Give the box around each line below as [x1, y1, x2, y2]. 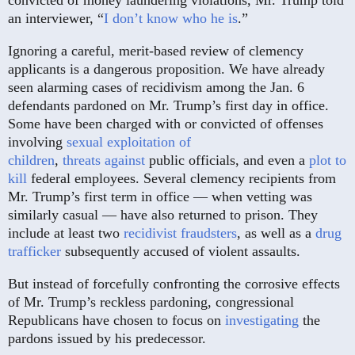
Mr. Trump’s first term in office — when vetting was [8, 189, 312, 205]
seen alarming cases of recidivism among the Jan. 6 [8, 79, 304, 96]
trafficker [8, 243, 61, 260]
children [8, 152, 55, 169]
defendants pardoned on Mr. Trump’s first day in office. [8, 97, 329, 114]
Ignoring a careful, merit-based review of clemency [8, 43, 303, 59]
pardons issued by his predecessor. [8, 330, 206, 347]
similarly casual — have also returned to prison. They [8, 207, 318, 223]
